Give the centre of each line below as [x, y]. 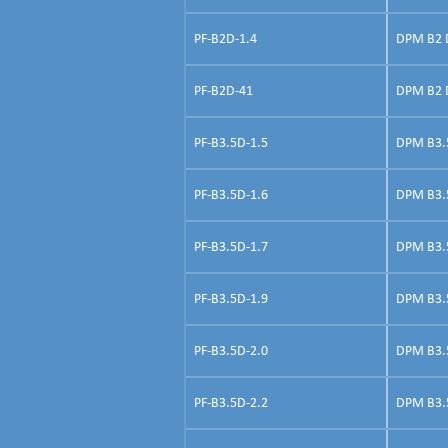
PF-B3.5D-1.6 [231, 195]
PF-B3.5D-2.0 [231, 351]
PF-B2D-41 [223, 91]
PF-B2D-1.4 [225, 39]
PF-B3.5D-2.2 [231, 403]
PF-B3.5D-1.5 [231, 143]
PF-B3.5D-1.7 [231, 247]
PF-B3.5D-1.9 [231, 299]
